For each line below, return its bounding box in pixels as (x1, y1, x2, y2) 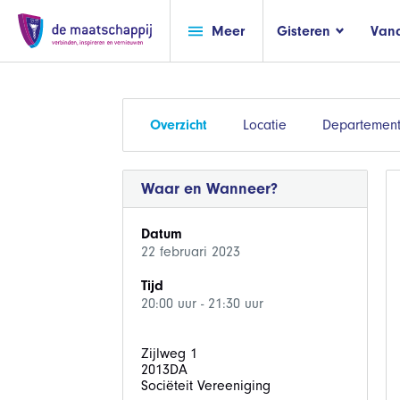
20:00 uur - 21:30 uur (140, 296, 263, 312)
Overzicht (149, 117, 207, 133)
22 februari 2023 (140, 244, 240, 260)
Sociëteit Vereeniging (140, 378, 271, 394)
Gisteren (277, 22, 330, 39)
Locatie (242, 117, 287, 133)
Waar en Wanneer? (140, 179, 278, 198)
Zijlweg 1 (140, 346, 197, 362)
